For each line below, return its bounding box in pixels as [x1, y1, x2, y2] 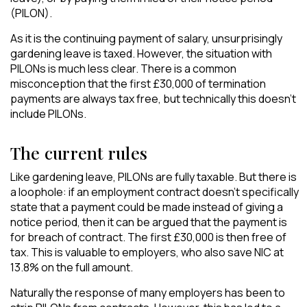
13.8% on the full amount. [10, 260, 133, 275]
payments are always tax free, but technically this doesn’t [10, 91, 296, 107]
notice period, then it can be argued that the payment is [10, 214, 287, 230]
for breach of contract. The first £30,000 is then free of [10, 230, 286, 245]
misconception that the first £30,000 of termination [10, 76, 266, 92]
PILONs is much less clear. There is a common [10, 61, 236, 77]
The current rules [10, 141, 148, 164]
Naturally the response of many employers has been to [10, 285, 285, 301]
